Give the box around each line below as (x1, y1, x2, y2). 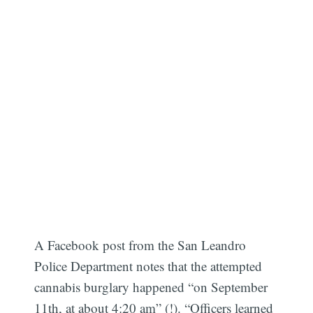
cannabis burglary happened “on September (34, 278, 268, 296)
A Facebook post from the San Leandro (34, 236, 247, 254)
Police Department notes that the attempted (34, 257, 263, 275)
